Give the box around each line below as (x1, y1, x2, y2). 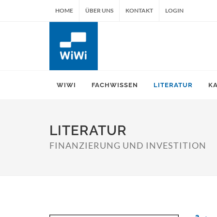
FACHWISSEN (92, 81, 138, 89)
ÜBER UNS (85, 7, 113, 14)
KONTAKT (125, 7, 153, 14)
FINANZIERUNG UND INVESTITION (49, 140, 206, 151)
